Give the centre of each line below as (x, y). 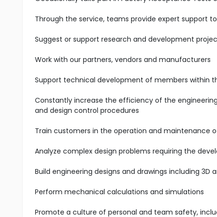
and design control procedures (87, 110)
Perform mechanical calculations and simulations (119, 192)
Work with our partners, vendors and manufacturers (123, 60)
